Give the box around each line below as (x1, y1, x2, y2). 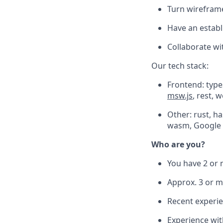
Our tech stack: (151, 60, 209, 71)
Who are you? (151, 138, 205, 150)
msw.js (167, 90, 193, 101)
